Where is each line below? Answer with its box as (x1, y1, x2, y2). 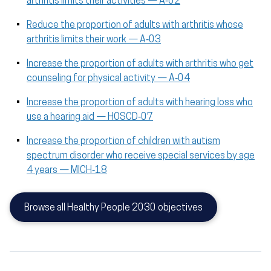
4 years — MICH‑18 (27, 166, 107, 176)
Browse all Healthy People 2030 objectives (24, 203, 203, 214)
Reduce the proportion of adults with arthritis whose (27, 21, 243, 31)
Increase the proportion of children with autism (27, 137, 220, 147)
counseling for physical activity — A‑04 (27, 74, 190, 84)
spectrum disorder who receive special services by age (27, 151, 255, 162)
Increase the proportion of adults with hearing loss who (27, 98, 253, 108)
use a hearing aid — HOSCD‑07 (27, 113, 153, 123)
